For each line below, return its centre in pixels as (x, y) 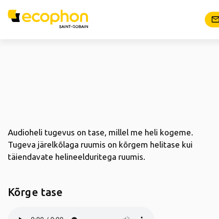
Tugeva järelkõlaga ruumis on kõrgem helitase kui (100, 144)
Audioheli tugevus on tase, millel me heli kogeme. (100, 132)
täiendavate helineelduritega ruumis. (77, 157)
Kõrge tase (35, 192)
